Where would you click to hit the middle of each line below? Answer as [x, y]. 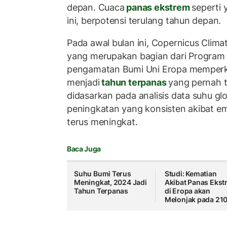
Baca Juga [84, 149]
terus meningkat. [102, 122]
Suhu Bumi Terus [103, 174]
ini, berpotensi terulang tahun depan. [144, 21]
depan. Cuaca [96, 8]
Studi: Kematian [191, 174]
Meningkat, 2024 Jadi [110, 182]
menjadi [83, 82]
